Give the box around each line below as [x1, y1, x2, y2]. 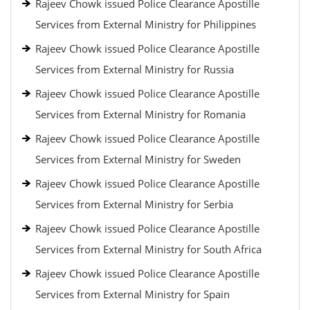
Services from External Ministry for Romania [35, 107, 246, 121]
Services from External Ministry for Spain [35, 287, 230, 301]
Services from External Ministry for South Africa [35, 242, 262, 256]
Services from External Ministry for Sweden [35, 152, 241, 166]
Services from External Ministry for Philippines [35, 17, 256, 31]
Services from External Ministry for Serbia [35, 197, 233, 211]
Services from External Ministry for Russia [35, 62, 234, 76]
